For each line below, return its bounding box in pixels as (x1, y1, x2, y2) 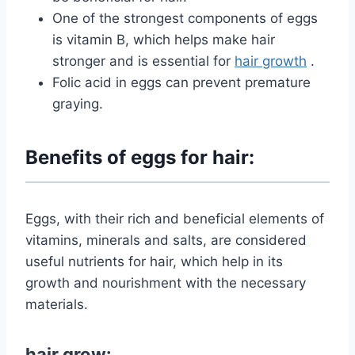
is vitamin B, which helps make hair (52, 32, 275, 48)
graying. (52, 96, 103, 113)
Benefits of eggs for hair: (25, 146, 254, 170)
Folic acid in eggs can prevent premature (52, 74, 311, 91)
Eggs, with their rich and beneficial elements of (25, 211, 324, 227)
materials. (25, 296, 88, 313)
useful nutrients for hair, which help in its (25, 254, 283, 270)
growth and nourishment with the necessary (25, 275, 306, 292)
